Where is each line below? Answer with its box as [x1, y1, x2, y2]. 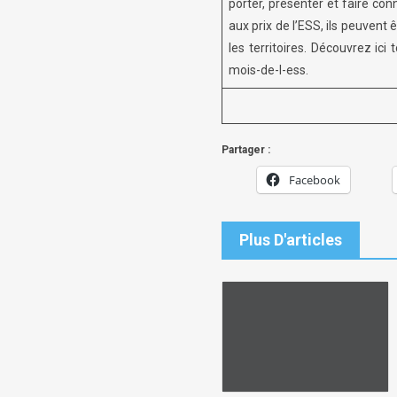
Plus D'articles [239, 230, 342, 249]
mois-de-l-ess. [229, 62, 308, 77]
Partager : [222, 143, 270, 156]
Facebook [289, 171, 340, 188]
